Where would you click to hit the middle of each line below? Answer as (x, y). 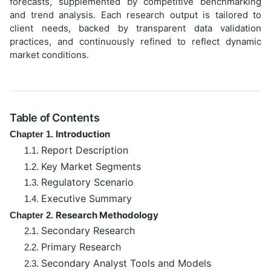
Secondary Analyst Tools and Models (126, 263)
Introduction (83, 134)
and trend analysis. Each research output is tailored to (135, 15)
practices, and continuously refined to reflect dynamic (135, 41)
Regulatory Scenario (87, 182)
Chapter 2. (31, 215)
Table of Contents (55, 117)
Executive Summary (87, 198)
